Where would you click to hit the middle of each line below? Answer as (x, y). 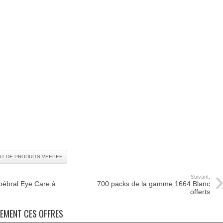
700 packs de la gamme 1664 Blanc (154, 184)
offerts (200, 192)
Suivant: (200, 177)
